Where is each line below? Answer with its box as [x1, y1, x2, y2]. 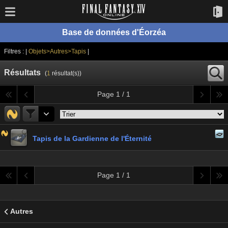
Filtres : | [4, 48, 28, 55]
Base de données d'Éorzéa [62, 28, 166, 37]
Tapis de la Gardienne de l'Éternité [33, 134, 152, 142]
